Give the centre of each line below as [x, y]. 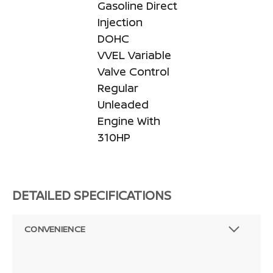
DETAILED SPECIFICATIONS [92, 195]
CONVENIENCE [55, 229]
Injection [120, 22]
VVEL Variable [134, 55]
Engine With [129, 120]
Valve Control [133, 71]
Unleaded [123, 104]
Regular [118, 87]
